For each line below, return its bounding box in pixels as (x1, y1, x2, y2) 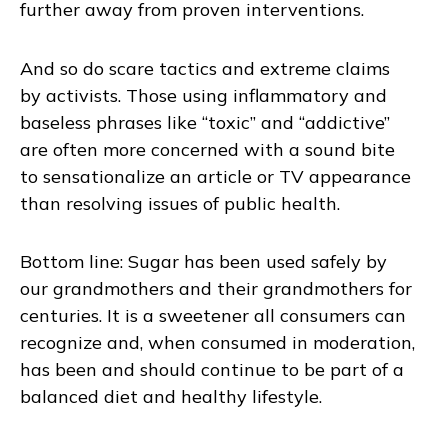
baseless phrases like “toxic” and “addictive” (20, 110, 390, 134)
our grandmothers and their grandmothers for (20, 277, 412, 301)
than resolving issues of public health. (20, 191, 340, 215)
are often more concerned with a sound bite (20, 137, 395, 161)
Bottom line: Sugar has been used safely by (20, 250, 387, 274)
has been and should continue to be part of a (20, 358, 404, 382)
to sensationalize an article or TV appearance (20, 164, 411, 188)
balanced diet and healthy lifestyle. (20, 385, 322, 409)
